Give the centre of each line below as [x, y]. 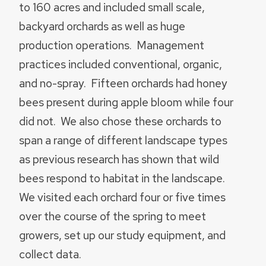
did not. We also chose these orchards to [120, 121]
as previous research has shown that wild [119, 159]
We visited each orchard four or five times [122, 197]
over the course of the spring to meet [113, 216]
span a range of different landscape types [123, 140]
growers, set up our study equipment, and [122, 235]
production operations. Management [112, 45]
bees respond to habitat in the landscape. [123, 178]
